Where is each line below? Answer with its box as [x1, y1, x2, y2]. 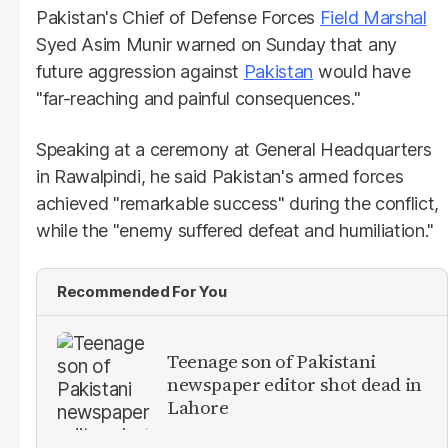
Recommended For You [57, 281, 227, 301]
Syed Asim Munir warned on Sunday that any [36, 33, 397, 55]
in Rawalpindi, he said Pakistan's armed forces [36, 165, 404, 187]
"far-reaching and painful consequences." [36, 87, 361, 109]
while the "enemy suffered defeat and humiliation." [36, 219, 434, 241]
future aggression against [36, 60, 244, 82]
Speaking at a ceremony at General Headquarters [36, 138, 432, 160]
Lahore [167, 394, 229, 421]
